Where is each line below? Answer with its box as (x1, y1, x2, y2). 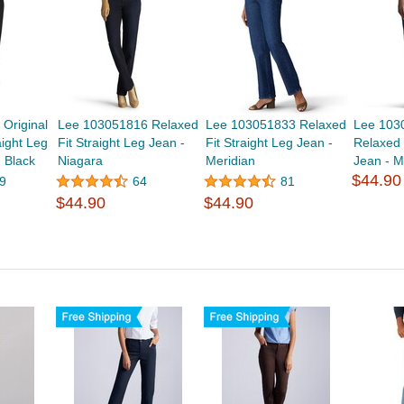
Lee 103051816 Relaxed (57, 117, 198, 133)
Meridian (206, 153, 256, 169)
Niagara (57, 153, 103, 169)
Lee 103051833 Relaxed (206, 117, 347, 133)
